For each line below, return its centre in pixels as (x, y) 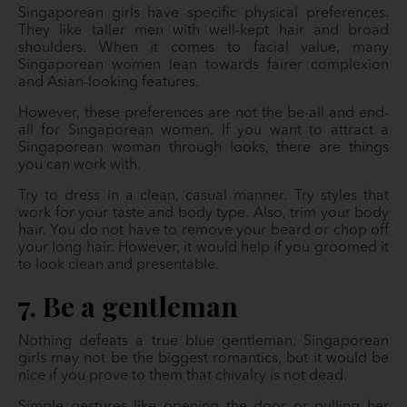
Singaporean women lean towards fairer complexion (203, 66)
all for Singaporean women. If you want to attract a (203, 131)
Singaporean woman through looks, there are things (203, 149)
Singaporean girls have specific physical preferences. (203, 14)
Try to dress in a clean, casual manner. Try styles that (203, 197)
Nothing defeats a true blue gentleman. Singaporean (203, 342)
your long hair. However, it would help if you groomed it (203, 248)
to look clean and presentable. (120, 266)
